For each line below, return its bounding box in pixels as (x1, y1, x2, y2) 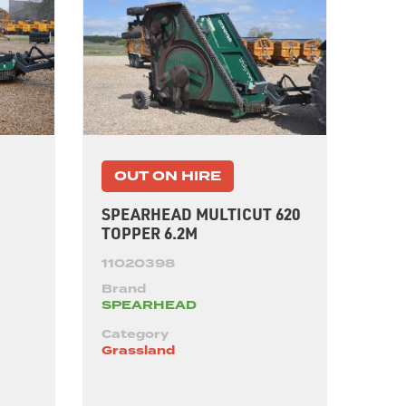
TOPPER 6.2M (101, 222, 198, 243)
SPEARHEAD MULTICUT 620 (101, 203, 300, 224)
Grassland (101, 342, 175, 360)
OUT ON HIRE (114, 166, 221, 186)
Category (101, 325, 169, 343)
